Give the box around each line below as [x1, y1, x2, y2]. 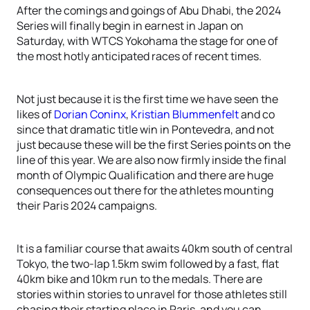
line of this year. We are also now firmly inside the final [17, 152, 286, 167]
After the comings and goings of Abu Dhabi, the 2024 [17, 3, 281, 18]
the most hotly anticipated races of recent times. [17, 48, 262, 64]
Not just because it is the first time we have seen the [17, 91, 278, 107]
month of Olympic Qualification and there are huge [17, 167, 273, 183]
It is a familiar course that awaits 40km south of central [17, 241, 293, 256]
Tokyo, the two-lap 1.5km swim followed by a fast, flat [17, 256, 279, 271]
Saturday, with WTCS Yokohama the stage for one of [17, 33, 278, 48]
